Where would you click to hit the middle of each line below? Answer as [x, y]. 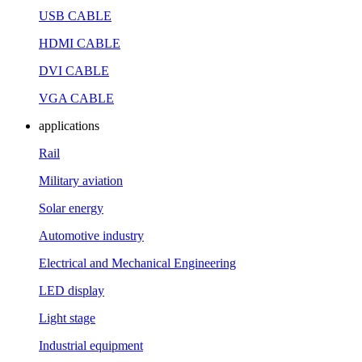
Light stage [67, 318]
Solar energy [71, 208]
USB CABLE [75, 15]
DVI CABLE [74, 70]
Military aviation [81, 180]
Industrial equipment [91, 345]
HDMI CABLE [80, 43]
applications [69, 125]
